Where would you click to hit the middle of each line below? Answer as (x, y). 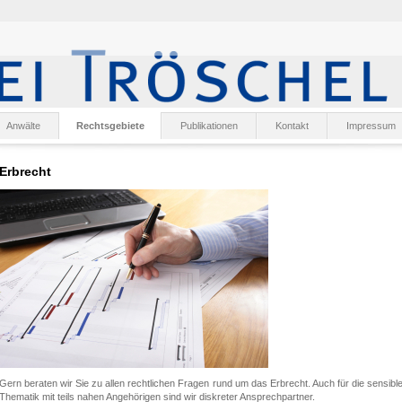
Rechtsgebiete (110, 126)
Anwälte (23, 126)
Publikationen (209, 126)
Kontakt (292, 126)
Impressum (371, 126)
